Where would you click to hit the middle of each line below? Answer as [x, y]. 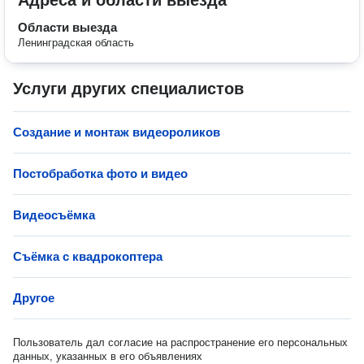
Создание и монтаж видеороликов [117, 132]
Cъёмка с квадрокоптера [88, 256]
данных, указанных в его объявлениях [108, 356]
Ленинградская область [76, 43]
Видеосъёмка [54, 215]
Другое [34, 298]
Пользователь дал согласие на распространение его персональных [180, 342]
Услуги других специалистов [128, 89]
